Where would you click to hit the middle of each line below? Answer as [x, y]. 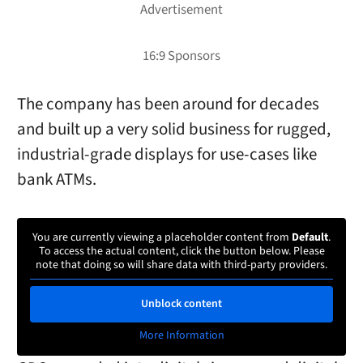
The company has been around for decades [168, 105]
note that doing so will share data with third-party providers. [181, 265]
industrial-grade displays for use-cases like [167, 155]
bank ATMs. [56, 180]
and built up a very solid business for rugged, [173, 130]
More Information [181, 335]
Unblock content [181, 303]
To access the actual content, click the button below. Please [181, 251]
